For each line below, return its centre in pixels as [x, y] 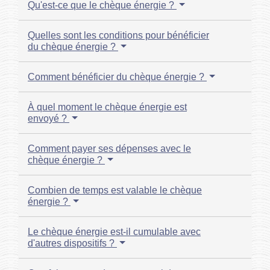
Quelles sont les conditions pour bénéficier [118, 36]
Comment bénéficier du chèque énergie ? [117, 77]
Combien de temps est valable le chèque [115, 190]
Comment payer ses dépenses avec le [109, 149]
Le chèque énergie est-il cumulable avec [114, 232]
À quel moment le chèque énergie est [107, 107]
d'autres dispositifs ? [72, 243]
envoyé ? [49, 119]
